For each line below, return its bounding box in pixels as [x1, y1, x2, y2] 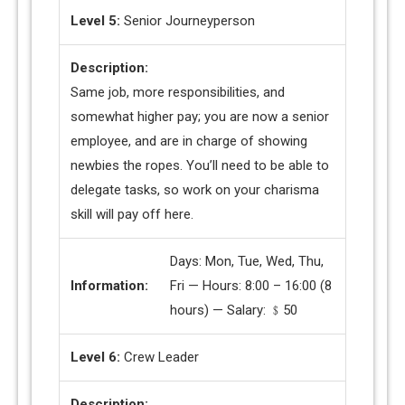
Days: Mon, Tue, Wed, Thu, [170, 253, 324, 270]
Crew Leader [124, 349, 199, 366]
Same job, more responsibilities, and [71, 84, 285, 101]
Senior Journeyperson [124, 13, 255, 30]
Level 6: [71, 349, 124, 366]
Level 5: [71, 13, 124, 30]
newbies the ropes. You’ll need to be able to [71, 157, 329, 174]
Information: [71, 278, 148, 295]
